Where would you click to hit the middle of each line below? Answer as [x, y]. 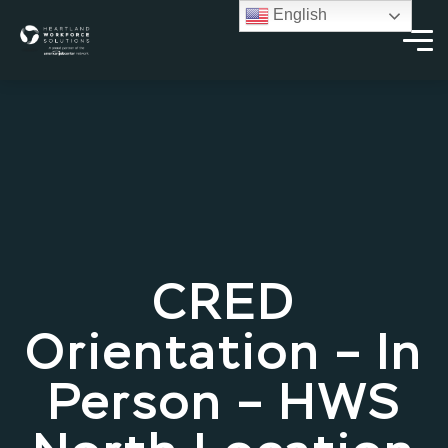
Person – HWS [224, 405]
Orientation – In [224, 355]
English [298, 15]
